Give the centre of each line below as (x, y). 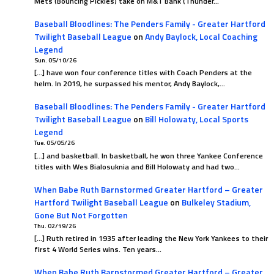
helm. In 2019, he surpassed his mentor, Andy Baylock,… (129, 84)
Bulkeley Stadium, (216, 202)
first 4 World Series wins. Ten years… (98, 250)
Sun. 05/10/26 (55, 60)
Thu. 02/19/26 (55, 225)
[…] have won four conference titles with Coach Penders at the (143, 73)
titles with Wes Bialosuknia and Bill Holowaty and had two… (137, 166)
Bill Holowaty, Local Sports (196, 119)
